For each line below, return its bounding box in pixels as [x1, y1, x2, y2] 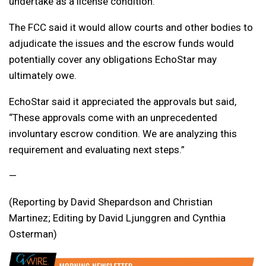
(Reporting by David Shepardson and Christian [9, 196, 213, 208]
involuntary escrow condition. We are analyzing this [9, 128, 237, 140]
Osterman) [9, 228, 57, 240]
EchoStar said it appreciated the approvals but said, [9, 96, 236, 108]
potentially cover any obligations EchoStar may [9, 53, 217, 66]
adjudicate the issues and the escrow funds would [9, 37, 234, 50]
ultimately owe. [9, 69, 77, 82]
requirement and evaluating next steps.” [9, 144, 185, 156]
